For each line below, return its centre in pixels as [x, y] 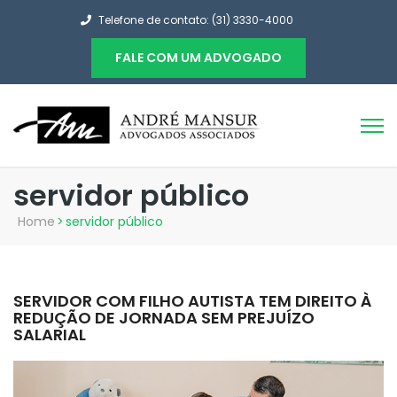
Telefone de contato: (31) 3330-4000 [195, 20]
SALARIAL [50, 335]
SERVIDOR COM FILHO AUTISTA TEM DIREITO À [192, 301]
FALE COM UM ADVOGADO [198, 58]
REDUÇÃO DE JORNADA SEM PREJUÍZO [164, 318]
